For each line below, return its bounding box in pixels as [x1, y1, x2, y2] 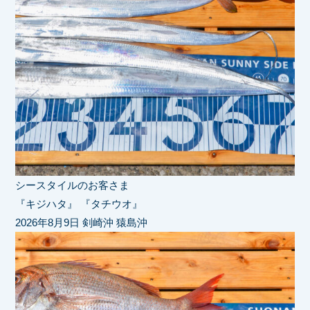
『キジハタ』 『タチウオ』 [15, 198, 143, 210]
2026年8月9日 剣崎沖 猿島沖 [15, 217, 148, 229]
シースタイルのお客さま [15, 179, 130, 192]
